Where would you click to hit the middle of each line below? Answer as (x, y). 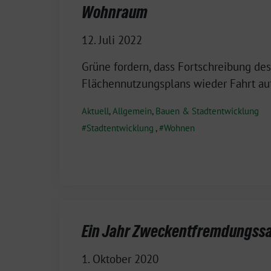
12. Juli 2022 (112, 40)
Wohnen (179, 128)
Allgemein (132, 111)
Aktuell (95, 111)
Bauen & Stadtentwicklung (207, 111)
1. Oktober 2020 (120, 259)
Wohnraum (115, 12)
